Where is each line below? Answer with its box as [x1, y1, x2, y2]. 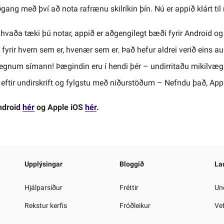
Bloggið [119, 159, 144, 168]
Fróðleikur [119, 201, 150, 209]
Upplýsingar [24, 159, 62, 168]
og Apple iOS [34, 102, 85, 112]
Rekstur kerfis [24, 201, 67, 209]
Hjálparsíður [24, 183, 62, 191]
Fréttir [119, 183, 138, 191]
